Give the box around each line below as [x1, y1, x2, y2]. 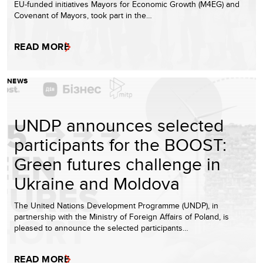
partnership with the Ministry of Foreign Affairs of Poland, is [14, 210, 229, 222]
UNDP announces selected [14, 112, 224, 137]
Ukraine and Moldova [14, 170, 180, 195]
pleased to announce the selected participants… [14, 221, 188, 234]
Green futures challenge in [14, 151, 221, 176]
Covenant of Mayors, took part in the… [14, 9, 152, 21]
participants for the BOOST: [14, 131, 227, 157]
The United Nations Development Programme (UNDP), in [14, 199, 218, 211]
